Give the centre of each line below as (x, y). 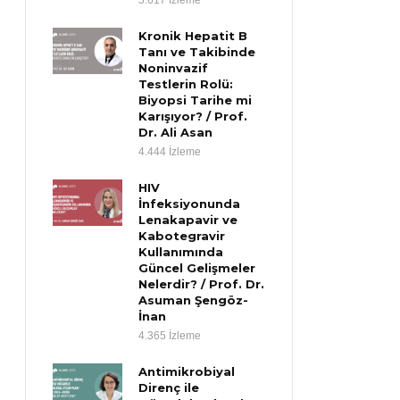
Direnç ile (169, 387)
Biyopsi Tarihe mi (196, 100)
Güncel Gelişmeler (197, 268)
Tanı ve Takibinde (197, 52)
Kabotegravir (182, 236)
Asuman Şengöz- (194, 300)
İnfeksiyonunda (190, 204)
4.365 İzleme (170, 336)
